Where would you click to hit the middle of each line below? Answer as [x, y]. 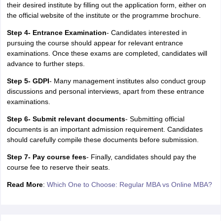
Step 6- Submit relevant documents [66, 119]
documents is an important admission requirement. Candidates [105, 129]
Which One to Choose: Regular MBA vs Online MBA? [129, 184]
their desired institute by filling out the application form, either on [106, 5]
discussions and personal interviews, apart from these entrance [105, 91]
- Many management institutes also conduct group [127, 81]
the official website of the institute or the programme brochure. [104, 15]
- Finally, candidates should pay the [141, 157]
